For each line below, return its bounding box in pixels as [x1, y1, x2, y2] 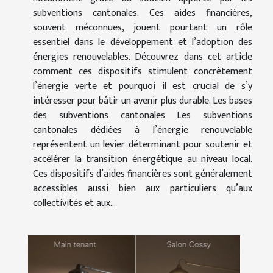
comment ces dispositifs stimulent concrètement [33, 63, 252, 80]
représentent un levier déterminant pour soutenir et [33, 136, 252, 154]
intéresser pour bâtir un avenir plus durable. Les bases [33, 93, 252, 110]
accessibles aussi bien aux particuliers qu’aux [33, 180, 252, 197]
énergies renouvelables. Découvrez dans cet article [33, 49, 252, 66]
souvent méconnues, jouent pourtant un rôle [33, 19, 252, 37]
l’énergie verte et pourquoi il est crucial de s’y [33, 78, 252, 95]
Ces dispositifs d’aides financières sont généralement [33, 166, 252, 183]
